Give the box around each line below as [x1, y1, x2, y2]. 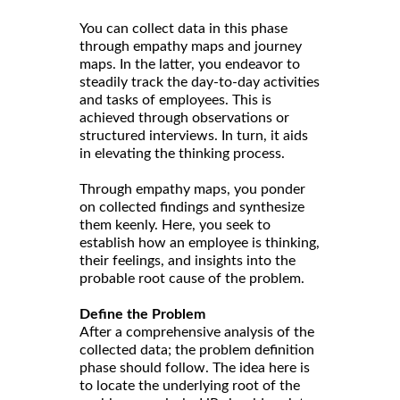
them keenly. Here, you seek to [79, 217, 271, 232]
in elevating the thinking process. [79, 146, 285, 161]
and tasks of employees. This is [79, 92, 271, 107]
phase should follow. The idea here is [79, 360, 310, 375]
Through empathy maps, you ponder [79, 181, 305, 196]
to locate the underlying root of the [79, 378, 300, 393]
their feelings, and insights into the [79, 253, 296, 268]
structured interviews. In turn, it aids [79, 128, 308, 143]
